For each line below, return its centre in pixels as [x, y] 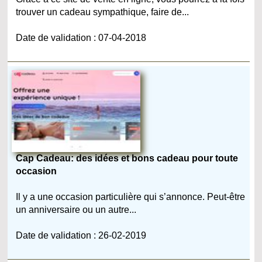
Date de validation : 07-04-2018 [81, 37]
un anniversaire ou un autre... [76, 209]
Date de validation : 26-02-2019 [81, 235]
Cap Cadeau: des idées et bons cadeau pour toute [127, 158]
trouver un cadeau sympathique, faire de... [103, 12]
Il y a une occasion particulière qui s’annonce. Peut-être [131, 196]
